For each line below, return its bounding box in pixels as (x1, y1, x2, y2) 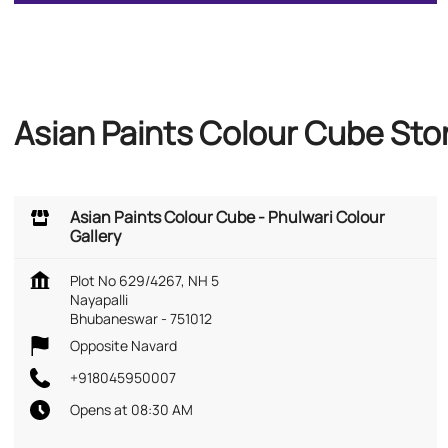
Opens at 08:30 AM (70, 399, 193, 419)
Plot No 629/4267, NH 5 (70, 270, 219, 290)
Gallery (70, 224, 121, 247)
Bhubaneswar (70, 308, 158, 328)
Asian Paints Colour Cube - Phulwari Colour (70, 205, 385, 228)
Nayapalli (70, 289, 128, 309)
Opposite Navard (70, 335, 177, 355)
